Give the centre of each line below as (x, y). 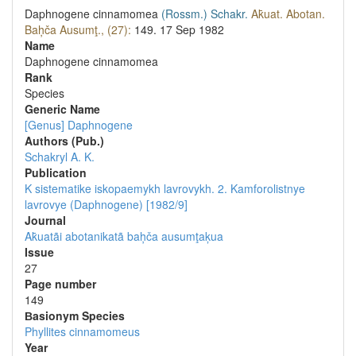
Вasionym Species (75, 315)
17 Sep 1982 (192, 29)
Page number (60, 284)
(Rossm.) (184, 14)
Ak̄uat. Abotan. (288, 14)
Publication (56, 172)
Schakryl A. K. (60, 157)
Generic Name (62, 109)
